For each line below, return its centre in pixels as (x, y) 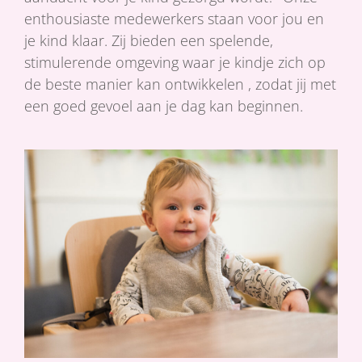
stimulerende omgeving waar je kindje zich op (175, 62)
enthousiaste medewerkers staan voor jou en (174, 18)
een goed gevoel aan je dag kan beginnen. (164, 105)
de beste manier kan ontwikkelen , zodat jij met (180, 84)
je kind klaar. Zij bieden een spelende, (149, 40)
